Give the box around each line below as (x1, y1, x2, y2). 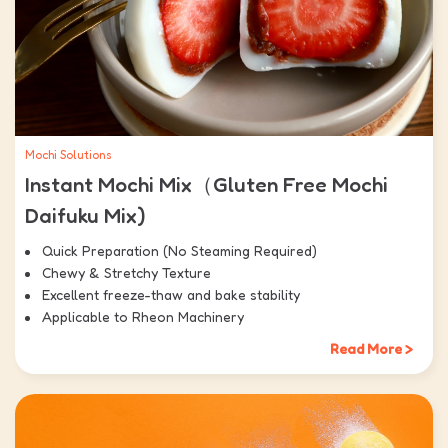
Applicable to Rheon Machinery (42, 307, 244, 325)
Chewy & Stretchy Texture (42, 263, 211, 281)
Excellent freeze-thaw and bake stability (42, 285, 300, 303)
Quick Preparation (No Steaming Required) (42, 241, 317, 259)
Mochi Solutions (25, 146, 112, 162)
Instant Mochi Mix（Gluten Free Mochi (25, 171, 388, 197)
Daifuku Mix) (25, 202, 145, 228)
